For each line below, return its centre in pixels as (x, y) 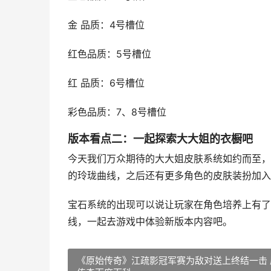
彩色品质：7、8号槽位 (117, 112)
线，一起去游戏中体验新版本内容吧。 (150, 222)
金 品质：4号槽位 (106, 25)
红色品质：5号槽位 (109, 54)
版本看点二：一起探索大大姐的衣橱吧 (160, 139)
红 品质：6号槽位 (106, 83)
